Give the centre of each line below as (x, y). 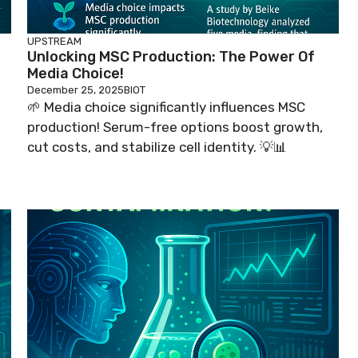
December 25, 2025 (76, 90)
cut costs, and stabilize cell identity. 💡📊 (157, 147)
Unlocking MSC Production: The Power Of (171, 57)
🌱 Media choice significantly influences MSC (166, 107)
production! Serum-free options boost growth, (175, 127)
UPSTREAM (54, 41)
